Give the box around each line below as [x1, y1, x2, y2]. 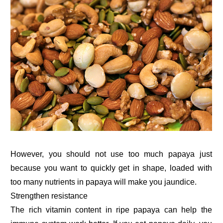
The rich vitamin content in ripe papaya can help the [10, 205, 212, 214]
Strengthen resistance [10, 191, 88, 200]
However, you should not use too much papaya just [10, 149, 212, 158]
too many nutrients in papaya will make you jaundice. [10, 177, 197, 186]
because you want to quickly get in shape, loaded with [10, 163, 212, 172]
